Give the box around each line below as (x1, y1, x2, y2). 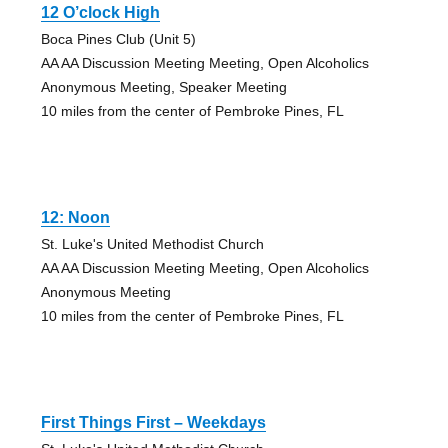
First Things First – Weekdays (40, 414, 266, 432)
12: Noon (40, 209, 110, 227)
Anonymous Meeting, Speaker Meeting (40, 79, 287, 96)
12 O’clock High (40, 4, 160, 22)
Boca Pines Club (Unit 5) (40, 31, 196, 48)
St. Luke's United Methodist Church (40, 236, 264, 253)
